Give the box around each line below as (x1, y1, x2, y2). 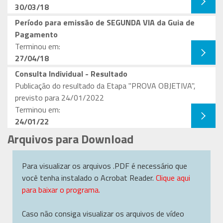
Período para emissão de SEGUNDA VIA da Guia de (15, 16, 195, 28)
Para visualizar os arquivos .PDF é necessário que (22, 159, 188, 172)
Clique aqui (156, 171, 191, 184)
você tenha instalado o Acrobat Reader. (22, 171, 156, 184)
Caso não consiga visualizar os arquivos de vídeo (22, 207, 185, 220)
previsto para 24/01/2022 (15, 91, 104, 104)
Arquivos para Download (7, 129, 133, 148)
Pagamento (15, 28, 58, 40)
